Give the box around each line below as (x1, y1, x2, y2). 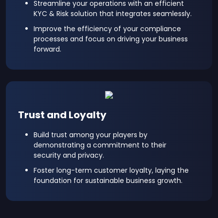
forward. (34, 44, 61, 54)
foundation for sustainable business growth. (34, 176, 182, 185)
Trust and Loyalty (18, 108, 107, 122)
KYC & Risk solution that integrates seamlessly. (34, 9, 192, 18)
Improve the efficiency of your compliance (34, 24, 181, 34)
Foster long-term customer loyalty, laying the (34, 165, 189, 175)
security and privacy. (34, 150, 104, 160)
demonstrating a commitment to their (34, 140, 166, 150)
